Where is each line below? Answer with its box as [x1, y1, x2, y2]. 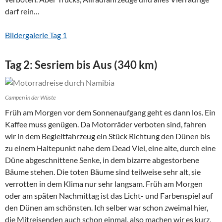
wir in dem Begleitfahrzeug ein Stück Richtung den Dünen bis [5, 131, 210, 141]
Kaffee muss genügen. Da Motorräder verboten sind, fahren [5, 119, 206, 129]
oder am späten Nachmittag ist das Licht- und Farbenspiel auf [5, 191, 213, 200]
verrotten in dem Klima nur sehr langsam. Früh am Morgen [5, 179, 203, 188]
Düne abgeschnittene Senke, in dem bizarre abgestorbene [5, 155, 199, 165]
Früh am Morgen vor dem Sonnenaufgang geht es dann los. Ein [5, 108, 216, 117]
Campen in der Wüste [5, 94, 56, 101]
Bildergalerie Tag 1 [5, 30, 67, 40]
